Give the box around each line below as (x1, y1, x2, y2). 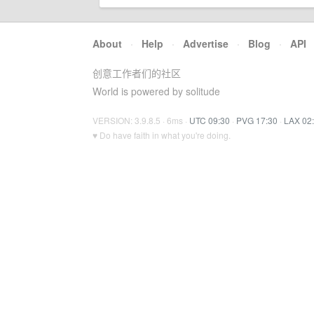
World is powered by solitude (93, 84, 220, 98)
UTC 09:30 (189, 114, 230, 126)
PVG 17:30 (236, 114, 278, 126)
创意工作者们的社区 (93, 66, 181, 80)
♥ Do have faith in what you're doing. (93, 129, 231, 141)
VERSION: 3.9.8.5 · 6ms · (93, 114, 189, 126)
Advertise (183, 36, 228, 50)
